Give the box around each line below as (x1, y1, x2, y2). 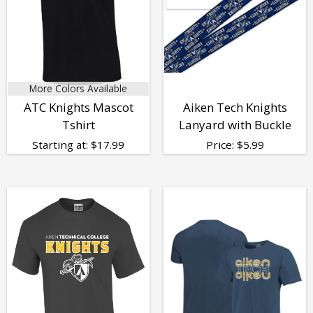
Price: (205, 138, 237, 152)
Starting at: (32, 138, 91, 152)
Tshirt (61, 117, 95, 133)
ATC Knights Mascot (23, 99, 133, 116)
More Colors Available (29, 82, 127, 96)
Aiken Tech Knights (182, 99, 287, 116)
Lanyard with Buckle (178, 117, 291, 133)
